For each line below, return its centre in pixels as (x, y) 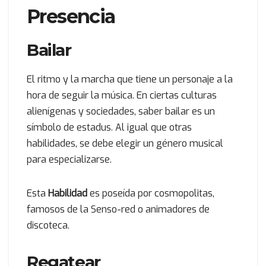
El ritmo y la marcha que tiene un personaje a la (130, 80)
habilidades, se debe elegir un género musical (125, 144)
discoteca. (48, 226)
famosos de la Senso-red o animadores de (118, 210)
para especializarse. (69, 160)
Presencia (71, 17)
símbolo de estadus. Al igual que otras (109, 128)
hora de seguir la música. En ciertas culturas (122, 96)
